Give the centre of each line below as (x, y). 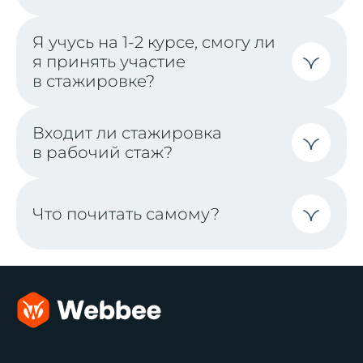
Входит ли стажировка (127, 132)
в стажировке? (94, 81)
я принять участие (109, 61)
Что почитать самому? (126, 214)
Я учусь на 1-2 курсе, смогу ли (154, 42)
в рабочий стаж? (102, 152)
